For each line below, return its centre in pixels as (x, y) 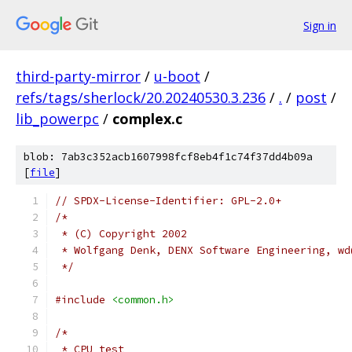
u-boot (177, 76)
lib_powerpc (57, 119)
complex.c (147, 119)
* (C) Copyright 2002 (121, 234)
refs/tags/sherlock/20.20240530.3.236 (141, 97)
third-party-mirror (78, 76)
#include (80, 300)
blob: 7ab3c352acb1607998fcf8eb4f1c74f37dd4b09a (168, 157)
